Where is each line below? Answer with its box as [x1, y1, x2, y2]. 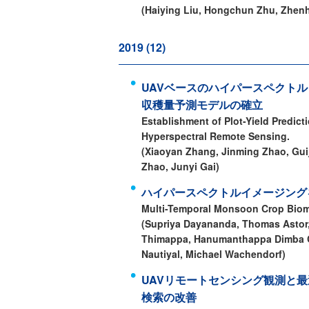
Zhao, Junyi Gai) [141, 159, 219, 173]
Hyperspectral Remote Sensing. [141, 129, 290, 143]
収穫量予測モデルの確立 [141, 97, 263, 112]
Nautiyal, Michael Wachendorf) [141, 247, 286, 261]
